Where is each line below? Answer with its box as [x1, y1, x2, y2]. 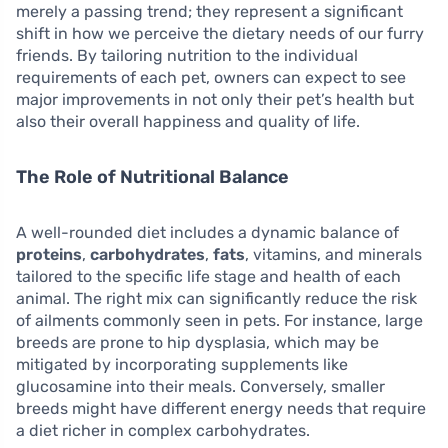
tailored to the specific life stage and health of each [16, 267, 401, 287]
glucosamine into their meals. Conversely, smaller [16, 377, 385, 397]
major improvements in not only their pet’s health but [16, 90, 414, 110]
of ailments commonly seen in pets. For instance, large [16, 311, 423, 331]
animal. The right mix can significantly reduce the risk [16, 289, 417, 309]
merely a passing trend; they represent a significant [16, 2, 403, 22]
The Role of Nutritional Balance [16, 166, 289, 189]
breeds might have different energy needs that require [16, 399, 426, 419]
